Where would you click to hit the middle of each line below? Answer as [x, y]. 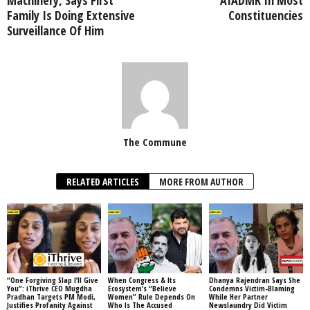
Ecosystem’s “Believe [142, 289]
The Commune [155, 142]
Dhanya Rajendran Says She [254, 280]
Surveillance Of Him [55, 30]
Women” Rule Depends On [151, 297]
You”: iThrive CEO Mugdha [49, 289]
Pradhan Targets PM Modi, [51, 297]
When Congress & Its [142, 280]
